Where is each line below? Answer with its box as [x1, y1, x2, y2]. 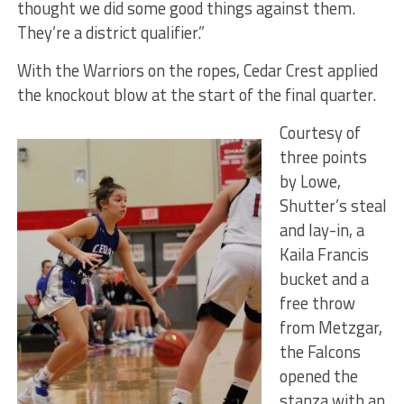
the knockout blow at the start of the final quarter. [16, 82, 376, 108]
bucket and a [279, 266, 369, 292]
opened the [279, 363, 358, 390]
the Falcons [279, 339, 361, 365]
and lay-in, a [279, 217, 364, 243]
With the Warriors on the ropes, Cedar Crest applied [16, 58, 378, 84]
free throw [279, 290, 355, 317]
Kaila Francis [279, 242, 369, 268]
